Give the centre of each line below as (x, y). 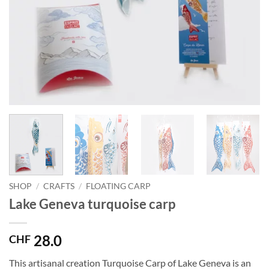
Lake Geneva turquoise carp (92, 204)
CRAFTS (59, 186)
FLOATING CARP (119, 186)
